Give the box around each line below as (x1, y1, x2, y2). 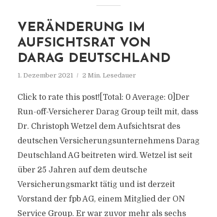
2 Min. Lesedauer (82, 72, 136, 79)
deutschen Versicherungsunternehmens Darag (17, 137, 200, 145)
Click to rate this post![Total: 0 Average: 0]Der (17, 93, 189, 102)
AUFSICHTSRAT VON (17, 37, 151, 50)
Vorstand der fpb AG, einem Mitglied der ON (17, 195, 185, 203)
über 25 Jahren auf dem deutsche (17, 166, 147, 174)
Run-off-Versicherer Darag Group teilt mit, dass (17, 108, 198, 116)
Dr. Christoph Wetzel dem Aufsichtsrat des (17, 122, 180, 131)
